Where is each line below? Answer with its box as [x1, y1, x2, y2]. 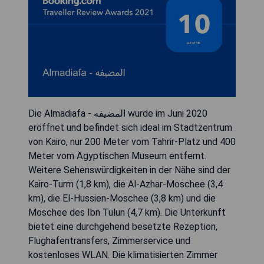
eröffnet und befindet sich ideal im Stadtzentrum [28, 122, 232, 134]
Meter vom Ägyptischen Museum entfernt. [28, 150, 206, 162]
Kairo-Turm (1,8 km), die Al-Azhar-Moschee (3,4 [28, 179, 223, 190]
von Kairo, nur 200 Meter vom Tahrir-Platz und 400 [28, 136, 236, 148]
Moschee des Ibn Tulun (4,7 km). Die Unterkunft [28, 207, 226, 219]
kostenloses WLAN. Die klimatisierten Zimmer [28, 249, 217, 261]
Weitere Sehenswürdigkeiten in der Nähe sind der [28, 164, 230, 176]
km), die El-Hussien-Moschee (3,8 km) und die [28, 193, 216, 204]
